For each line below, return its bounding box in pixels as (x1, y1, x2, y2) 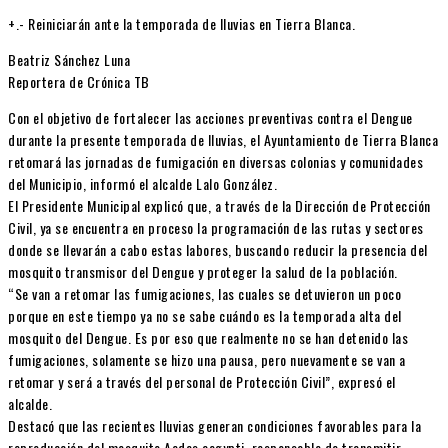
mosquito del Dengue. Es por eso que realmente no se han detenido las (8, 326, 408, 348)
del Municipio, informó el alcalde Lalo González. (8, 172, 277, 194)
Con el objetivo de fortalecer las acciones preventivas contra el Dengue (8, 106, 413, 128)
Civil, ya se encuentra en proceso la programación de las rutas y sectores (8, 216, 424, 238)
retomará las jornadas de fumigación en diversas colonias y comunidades (8, 150, 423, 172)
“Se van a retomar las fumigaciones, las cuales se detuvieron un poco (8, 282, 401, 304)
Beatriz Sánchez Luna (8, 48, 130, 70)
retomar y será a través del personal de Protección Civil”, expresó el (8, 370, 396, 392)
